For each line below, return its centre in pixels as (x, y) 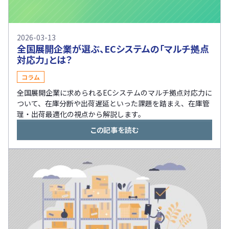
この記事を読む (114, 130)
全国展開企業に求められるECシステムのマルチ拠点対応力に (114, 92)
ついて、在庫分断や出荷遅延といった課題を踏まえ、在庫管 (113, 103)
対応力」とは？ (45, 59)
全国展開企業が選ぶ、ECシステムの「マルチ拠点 (113, 48)
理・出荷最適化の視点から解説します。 (81, 114)
